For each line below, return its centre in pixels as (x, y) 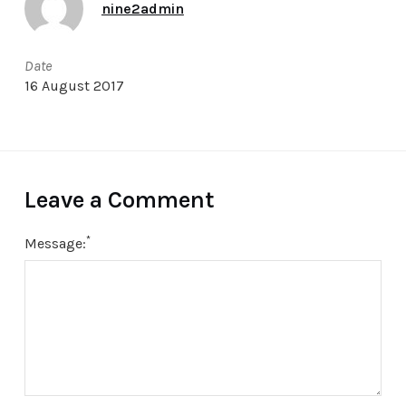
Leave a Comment (119, 200)
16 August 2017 (74, 86)
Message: (55, 244)
